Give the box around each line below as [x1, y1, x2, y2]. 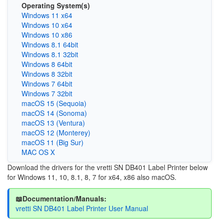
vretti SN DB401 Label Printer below [97, 162, 208, 172]
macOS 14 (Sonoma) [21, 108, 87, 118]
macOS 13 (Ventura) [21, 118, 85, 128]
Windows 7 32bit [21, 88, 72, 98]
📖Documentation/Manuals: [15, 193, 107, 203]
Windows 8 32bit [21, 69, 72, 79]
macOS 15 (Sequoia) [21, 98, 87, 108]
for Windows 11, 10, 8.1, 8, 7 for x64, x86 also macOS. [7, 172, 176, 182]
